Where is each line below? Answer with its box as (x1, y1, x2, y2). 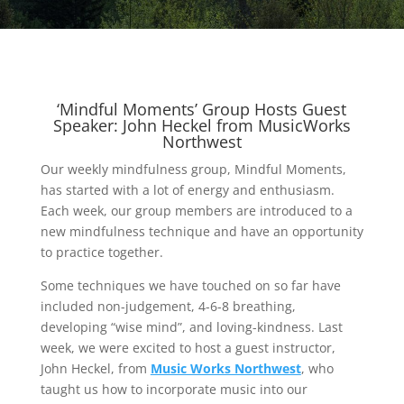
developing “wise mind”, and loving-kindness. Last (40, 318, 343, 336)
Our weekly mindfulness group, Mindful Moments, (40, 161, 346, 179)
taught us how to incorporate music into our (40, 381, 308, 399)
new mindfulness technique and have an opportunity (40, 223, 363, 241)
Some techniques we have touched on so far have (40, 277, 341, 295)
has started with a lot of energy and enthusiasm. (40, 181, 335, 199)
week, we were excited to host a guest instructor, (40, 339, 335, 357)
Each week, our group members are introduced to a (40, 202, 353, 220)
